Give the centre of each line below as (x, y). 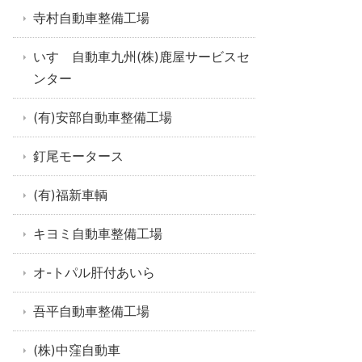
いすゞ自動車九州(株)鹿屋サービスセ (141, 57)
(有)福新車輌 (70, 195)
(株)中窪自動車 (77, 350)
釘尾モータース (78, 156)
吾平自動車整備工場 (91, 311)
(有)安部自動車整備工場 (103, 117)
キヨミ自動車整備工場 (98, 234)
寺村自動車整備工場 (91, 18)
